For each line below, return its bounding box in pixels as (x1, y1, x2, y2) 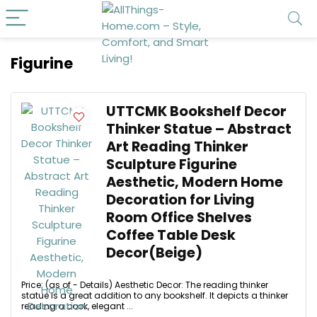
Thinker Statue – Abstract (106, 120, 292, 139)
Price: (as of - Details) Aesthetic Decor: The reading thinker (21, 279, 268, 291)
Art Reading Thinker (106, 137, 248, 156)
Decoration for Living (106, 190, 255, 209)
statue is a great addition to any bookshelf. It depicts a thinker (21, 289, 288, 301)
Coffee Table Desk (106, 226, 236, 245)
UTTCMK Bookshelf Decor (106, 102, 287, 121)
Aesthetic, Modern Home (106, 173, 283, 192)
